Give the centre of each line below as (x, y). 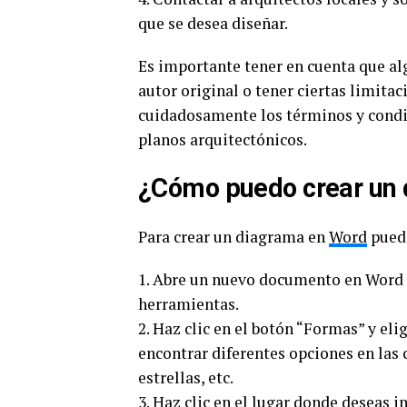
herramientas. (189, 304)
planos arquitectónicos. (223, 139)
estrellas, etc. (186, 377)
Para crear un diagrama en (233, 237)
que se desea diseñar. (213, 23)
